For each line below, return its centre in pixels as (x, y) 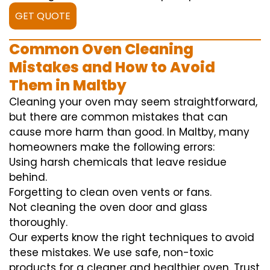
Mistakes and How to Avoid (112, 67)
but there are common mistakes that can (118, 117)
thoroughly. (38, 223)
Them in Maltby (68, 86)
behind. (28, 177)
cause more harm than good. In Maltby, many (129, 132)
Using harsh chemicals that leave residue (118, 162)
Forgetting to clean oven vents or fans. (110, 193)
